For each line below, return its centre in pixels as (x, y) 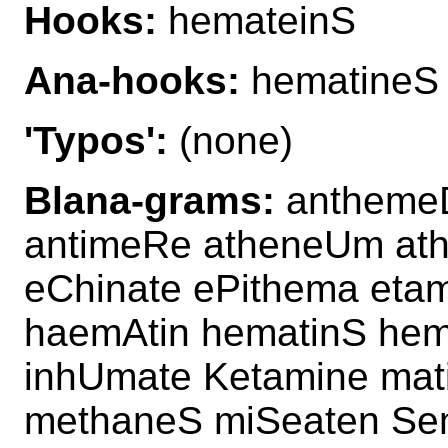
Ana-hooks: (132, 80)
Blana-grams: (149, 200)
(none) (230, 140)
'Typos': (96, 140)
